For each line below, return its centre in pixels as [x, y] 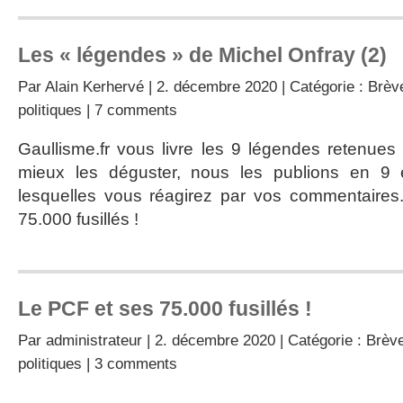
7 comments [136, 110]
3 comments [136, 363]
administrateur [94, 340]
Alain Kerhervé [94, 86]
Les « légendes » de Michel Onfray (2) [202, 55]
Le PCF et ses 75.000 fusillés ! [165, 309]
